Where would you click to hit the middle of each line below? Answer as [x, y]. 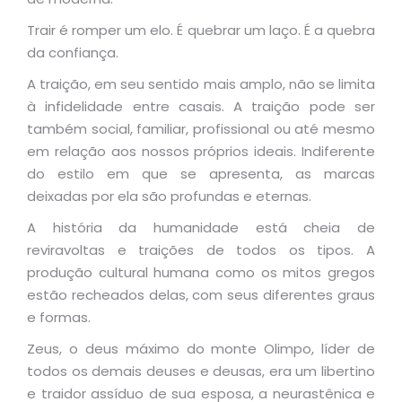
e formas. [59, 317]
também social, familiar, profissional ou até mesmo [201, 129]
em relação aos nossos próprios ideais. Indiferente [201, 151]
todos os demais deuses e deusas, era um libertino [201, 371]
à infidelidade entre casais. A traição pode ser [201, 106]
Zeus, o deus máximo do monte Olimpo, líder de [201, 349]
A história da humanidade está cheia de [201, 227]
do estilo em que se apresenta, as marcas [201, 174]
